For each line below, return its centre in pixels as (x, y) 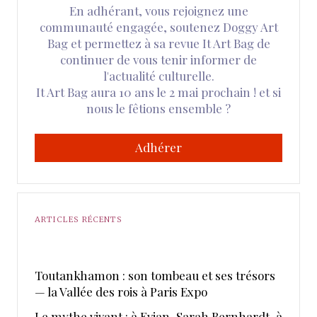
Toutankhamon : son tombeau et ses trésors (155, 275)
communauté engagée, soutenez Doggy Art (158, 27)
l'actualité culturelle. (158, 75)
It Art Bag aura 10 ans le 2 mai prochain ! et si (158, 92)
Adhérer (158, 148)
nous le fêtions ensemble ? (158, 108)
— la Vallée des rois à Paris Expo (121, 291)
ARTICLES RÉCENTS (79, 219)
